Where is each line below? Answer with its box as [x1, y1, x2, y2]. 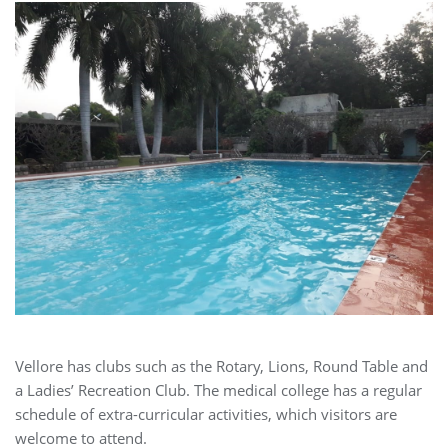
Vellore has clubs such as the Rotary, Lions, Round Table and [15, 356, 428, 377]
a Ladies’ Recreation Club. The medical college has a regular [15, 380, 422, 401]
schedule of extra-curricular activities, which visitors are [15, 404, 397, 425]
